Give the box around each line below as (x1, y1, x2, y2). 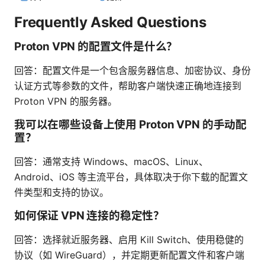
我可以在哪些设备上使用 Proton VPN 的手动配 (14, 117, 247, 131)
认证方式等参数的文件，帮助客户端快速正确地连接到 (14, 79, 241, 92)
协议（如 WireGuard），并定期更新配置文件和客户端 (14, 248, 244, 261)
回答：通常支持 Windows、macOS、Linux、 (14, 155, 208, 167)
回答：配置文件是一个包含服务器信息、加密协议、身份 (14, 64, 251, 76)
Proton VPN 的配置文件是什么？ (14, 39, 178, 53)
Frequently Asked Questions (14, 13, 206, 31)
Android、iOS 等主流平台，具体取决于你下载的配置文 (14, 170, 248, 183)
